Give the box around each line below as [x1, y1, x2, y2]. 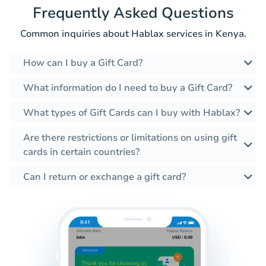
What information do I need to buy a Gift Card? [23, 81, 232, 94]
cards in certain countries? [23, 145, 140, 159]
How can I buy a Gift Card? [23, 56, 142, 69]
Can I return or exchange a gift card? [23, 170, 186, 183]
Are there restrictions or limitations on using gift [23, 131, 237, 144]
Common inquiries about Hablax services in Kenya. [20, 27, 246, 40]
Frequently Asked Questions [32, 2, 234, 23]
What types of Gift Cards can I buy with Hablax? [23, 106, 240, 119]
